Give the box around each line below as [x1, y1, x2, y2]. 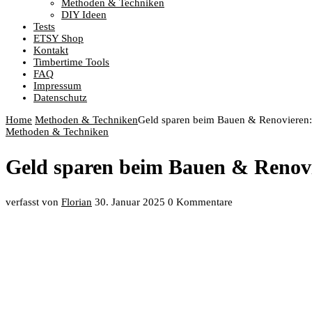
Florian [61, 196, 92, 208]
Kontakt [33, 45, 68, 56]
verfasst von [6, 196, 61, 208]
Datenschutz [33, 92, 87, 103]
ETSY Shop [33, 33, 84, 44]
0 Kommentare [168, 196, 233, 208]
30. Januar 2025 [95, 196, 165, 208]
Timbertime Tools [33, 56, 109, 68]
